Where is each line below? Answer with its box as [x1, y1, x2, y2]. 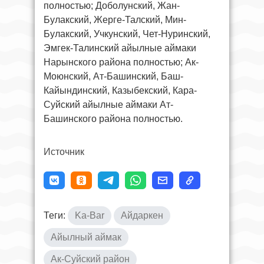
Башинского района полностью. [44, 113, 183, 124]
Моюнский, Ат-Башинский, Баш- [44, 71, 183, 81]
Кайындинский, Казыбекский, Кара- [44, 85, 197, 95]
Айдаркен [121, 210, 163, 220]
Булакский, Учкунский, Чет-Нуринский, [44, 28, 210, 39]
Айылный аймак [51, 232, 121, 242]
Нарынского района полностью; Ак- [44, 57, 199, 67]
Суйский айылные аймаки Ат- [44, 99, 173, 110]
